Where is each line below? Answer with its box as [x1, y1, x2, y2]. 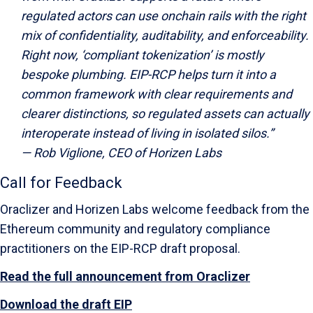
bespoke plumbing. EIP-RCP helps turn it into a [21, 67, 276, 82]
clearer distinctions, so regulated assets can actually [21, 106, 310, 121]
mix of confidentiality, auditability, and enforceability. [21, 28, 309, 43]
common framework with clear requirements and [21, 87, 292, 101]
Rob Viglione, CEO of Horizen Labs [34, 145, 221, 160]
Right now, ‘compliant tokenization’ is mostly [21, 48, 264, 62]
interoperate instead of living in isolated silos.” [21, 126, 273, 140]
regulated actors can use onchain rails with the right [21, 8, 306, 23]
